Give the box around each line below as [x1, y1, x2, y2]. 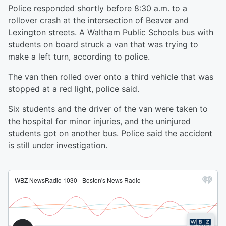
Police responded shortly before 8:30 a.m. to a [8, 3, 187, 14]
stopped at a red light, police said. [8, 84, 142, 94]
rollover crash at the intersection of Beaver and [8, 15, 189, 26]
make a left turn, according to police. [8, 51, 152, 62]
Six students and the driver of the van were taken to [8, 104, 208, 115]
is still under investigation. [8, 140, 107, 151]
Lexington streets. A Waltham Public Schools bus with [8, 27, 213, 38]
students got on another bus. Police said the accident [8, 128, 212, 139]
